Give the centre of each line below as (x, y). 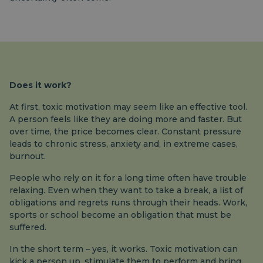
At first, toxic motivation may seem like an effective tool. (128, 107)
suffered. (28, 227)
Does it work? (41, 85)
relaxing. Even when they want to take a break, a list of (126, 190)
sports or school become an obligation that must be (120, 215)
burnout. (28, 156)
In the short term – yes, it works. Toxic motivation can (124, 249)
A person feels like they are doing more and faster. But (126, 119)
